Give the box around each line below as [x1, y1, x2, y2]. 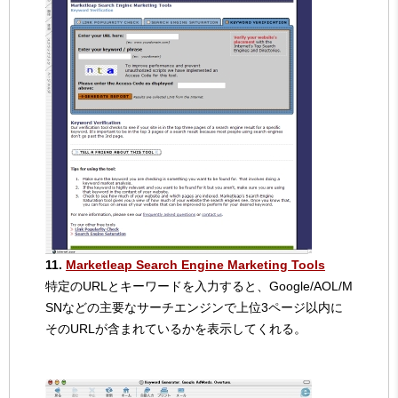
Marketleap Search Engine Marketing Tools [66, 257, 325, 272]
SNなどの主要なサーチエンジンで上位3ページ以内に [45, 299, 343, 314]
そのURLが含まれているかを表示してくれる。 [45, 321, 306, 336]
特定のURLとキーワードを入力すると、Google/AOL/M [45, 278, 353, 293]
